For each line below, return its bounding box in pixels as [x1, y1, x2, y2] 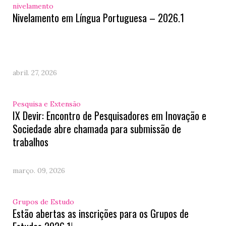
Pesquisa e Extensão [13, 99, 81, 108]
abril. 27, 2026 [13, 68, 57, 77]
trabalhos [13, 134, 48, 149]
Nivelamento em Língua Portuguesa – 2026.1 [13, 10, 184, 25]
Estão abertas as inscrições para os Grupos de [13, 206, 189, 221]
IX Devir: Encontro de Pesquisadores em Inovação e [13, 108, 206, 123]
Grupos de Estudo [13, 197, 74, 206]
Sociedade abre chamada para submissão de [13, 121, 181, 136]
